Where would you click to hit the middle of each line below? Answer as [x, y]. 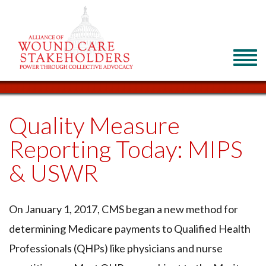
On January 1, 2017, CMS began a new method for [123, 209]
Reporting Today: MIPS [126, 149]
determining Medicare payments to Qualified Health [130, 228]
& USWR [53, 172]
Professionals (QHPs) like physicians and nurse [116, 248]
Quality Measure [94, 125]
